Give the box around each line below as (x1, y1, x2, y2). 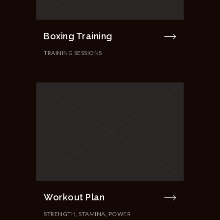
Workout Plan (44, 192, 105, 202)
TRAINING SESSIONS (44, 49, 102, 56)
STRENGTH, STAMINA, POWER (44, 210, 131, 218)
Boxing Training (44, 30, 112, 41)
